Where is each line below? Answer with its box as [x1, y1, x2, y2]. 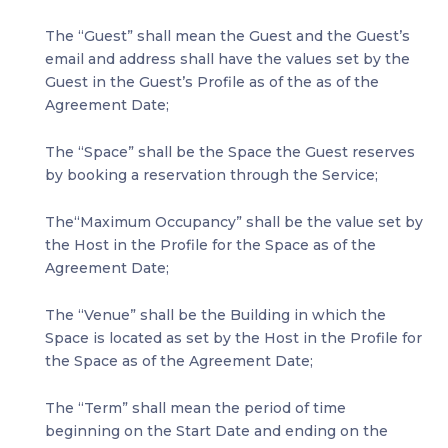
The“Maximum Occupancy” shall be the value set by [45, 213, 423, 232]
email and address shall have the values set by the [45, 50, 410, 69]
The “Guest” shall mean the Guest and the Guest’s [45, 27, 410, 46]
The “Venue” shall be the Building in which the [45, 306, 386, 325]
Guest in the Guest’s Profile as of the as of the [45, 73, 379, 92]
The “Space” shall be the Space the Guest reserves [45, 143, 415, 162]
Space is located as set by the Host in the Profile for [45, 329, 422, 348]
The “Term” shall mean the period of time [45, 399, 346, 418]
